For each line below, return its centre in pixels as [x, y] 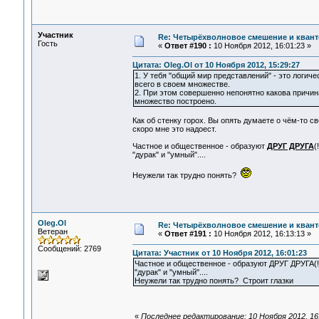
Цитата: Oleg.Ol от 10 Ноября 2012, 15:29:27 [216, 65]
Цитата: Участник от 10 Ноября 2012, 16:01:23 [219, 253]
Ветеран [52, 231]
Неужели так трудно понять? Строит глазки [214, 281]
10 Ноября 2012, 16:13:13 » [261, 234]
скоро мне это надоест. [174, 129]
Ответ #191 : [188, 234]
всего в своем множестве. [182, 84]
